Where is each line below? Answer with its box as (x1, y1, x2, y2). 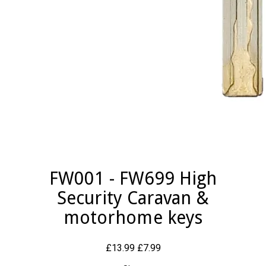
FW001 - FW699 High (49, 168, 217, 189)
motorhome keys (64, 207, 202, 229)
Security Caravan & (56, 188, 210, 209)
